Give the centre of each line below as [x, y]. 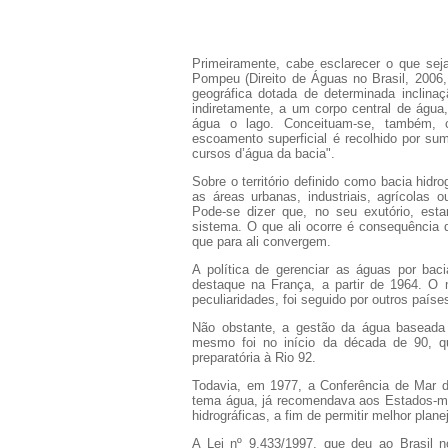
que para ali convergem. [261, 241]
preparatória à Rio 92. [254, 357]
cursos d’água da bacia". [263, 153]
